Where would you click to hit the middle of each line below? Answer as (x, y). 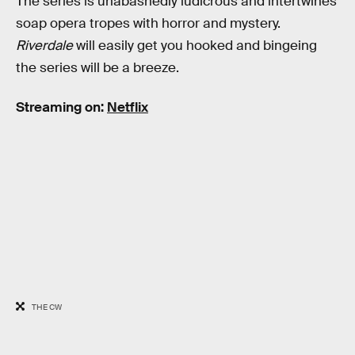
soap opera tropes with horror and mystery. (148, 24)
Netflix (128, 107)
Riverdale (44, 46)
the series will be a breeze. (97, 68)
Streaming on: (61, 107)
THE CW (46, 307)
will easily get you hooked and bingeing (195, 46)
